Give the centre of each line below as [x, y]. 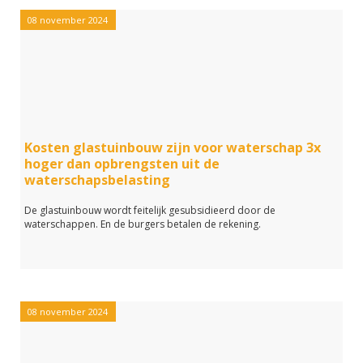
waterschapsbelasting [97, 180]
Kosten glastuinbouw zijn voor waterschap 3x [173, 147]
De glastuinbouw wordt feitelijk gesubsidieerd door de [150, 210]
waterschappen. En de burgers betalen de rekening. [143, 224]
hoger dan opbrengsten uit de [122, 164]
